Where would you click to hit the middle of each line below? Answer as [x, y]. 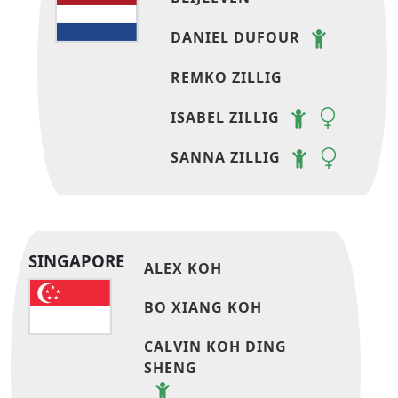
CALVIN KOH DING [216, 347]
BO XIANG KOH [203, 308]
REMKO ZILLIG [227, 77]
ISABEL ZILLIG [226, 117]
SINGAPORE [76, 261]
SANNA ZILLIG [226, 158]
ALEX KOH [183, 269]
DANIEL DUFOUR [236, 38]
